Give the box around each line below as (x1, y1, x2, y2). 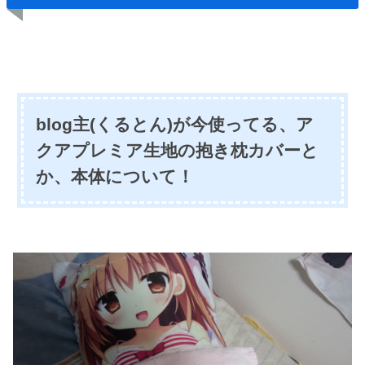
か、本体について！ (35, 166, 194, 187)
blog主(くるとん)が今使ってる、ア (35, 114, 314, 134)
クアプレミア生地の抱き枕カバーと (35, 140, 319, 161)
